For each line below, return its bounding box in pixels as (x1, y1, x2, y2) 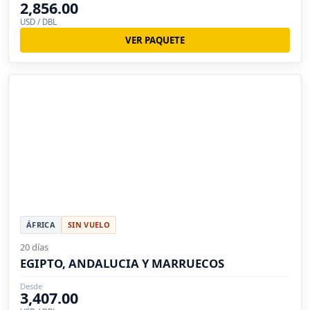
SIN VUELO (67, 219, 110, 230)
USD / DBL (20, 16, 57, 27)
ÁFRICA (26, 219, 55, 230)
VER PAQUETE (125, 33, 185, 46)
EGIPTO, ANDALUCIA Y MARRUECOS (20, 255, 224, 272)
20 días (20, 241, 48, 254)
